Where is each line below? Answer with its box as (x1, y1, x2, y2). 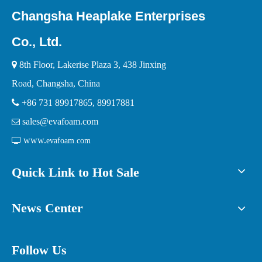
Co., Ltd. (12, 35, 62, 49)
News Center (12, 201, 83, 215)
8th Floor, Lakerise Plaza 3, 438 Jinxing (19, 60, 166, 70)
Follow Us (12, 243, 67, 257)
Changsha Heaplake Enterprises (12, 9, 205, 23)
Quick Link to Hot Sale (12, 165, 139, 180)
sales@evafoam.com (22, 116, 98, 126)
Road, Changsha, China (12, 78, 100, 88)
